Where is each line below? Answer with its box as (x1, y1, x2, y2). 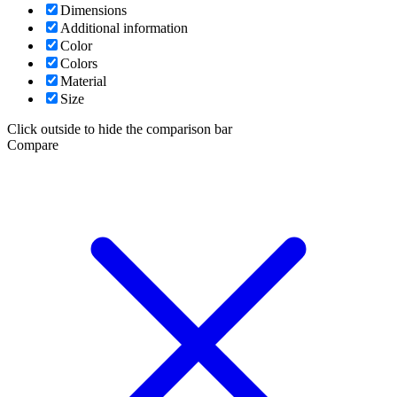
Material (60, 73, 106, 89)
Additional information (60, 19, 188, 35)
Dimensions (60, 2, 127, 18)
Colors (60, 55, 97, 71)
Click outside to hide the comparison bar (7, 121, 232, 136)
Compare (7, 136, 58, 152)
